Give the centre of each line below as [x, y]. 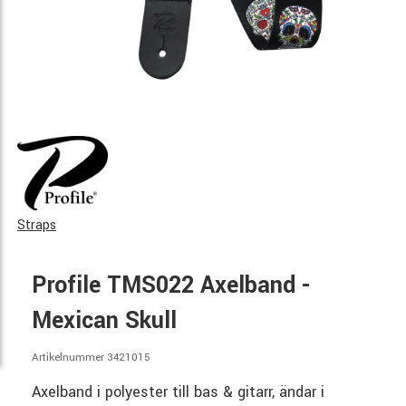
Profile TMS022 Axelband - [171, 286]
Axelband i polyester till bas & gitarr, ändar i [178, 392]
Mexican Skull [104, 321]
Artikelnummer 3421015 [91, 358]
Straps [37, 226]
